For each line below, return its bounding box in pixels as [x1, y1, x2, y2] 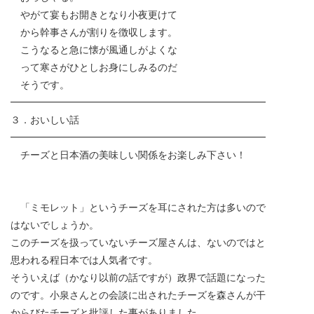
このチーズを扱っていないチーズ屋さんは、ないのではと [11, 237, 266, 248]
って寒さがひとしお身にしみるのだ [11, 62, 177, 73]
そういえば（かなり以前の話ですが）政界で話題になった [11, 272, 266, 283]
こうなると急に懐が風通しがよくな [11, 44, 177, 55]
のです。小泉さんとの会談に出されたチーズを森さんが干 [11, 289, 266, 301]
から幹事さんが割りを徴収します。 [11, 27, 177, 38]
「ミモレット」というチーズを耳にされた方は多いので [11, 202, 266, 213]
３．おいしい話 [11, 114, 79, 125]
